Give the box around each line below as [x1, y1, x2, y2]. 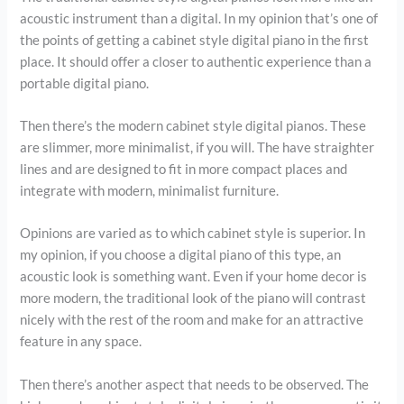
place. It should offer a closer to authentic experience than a [20, 53, 372, 69]
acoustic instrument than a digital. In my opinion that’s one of [20, 10, 379, 26]
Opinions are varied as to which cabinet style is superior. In [20, 225, 366, 242]
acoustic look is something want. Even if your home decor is [20, 269, 368, 285]
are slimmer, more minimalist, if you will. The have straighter [20, 140, 375, 156]
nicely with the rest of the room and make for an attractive [20, 312, 364, 328]
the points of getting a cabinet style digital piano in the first [20, 32, 370, 48]
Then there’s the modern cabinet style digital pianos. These [20, 118, 367, 134]
